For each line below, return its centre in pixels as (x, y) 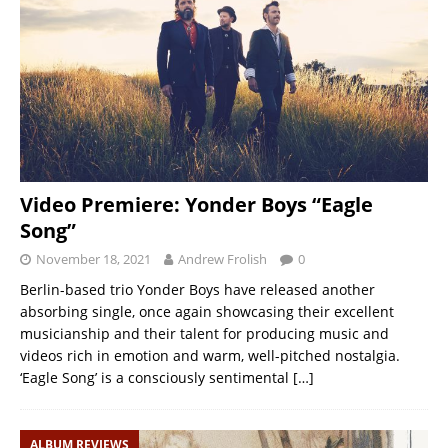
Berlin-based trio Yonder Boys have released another (197, 290)
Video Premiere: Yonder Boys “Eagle (196, 205)
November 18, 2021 (93, 259)
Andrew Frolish (222, 259)
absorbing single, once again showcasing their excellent (207, 312)
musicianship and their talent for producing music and (204, 334)
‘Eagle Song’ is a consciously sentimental (156, 378)
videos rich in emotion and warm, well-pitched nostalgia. (212, 356)
